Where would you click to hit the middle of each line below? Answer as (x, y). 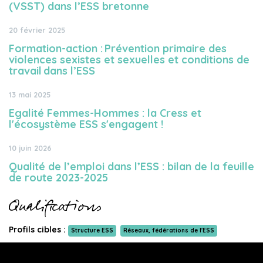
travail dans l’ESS (52, 71)
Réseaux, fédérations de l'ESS (169, 230)
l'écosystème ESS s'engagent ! (86, 124)
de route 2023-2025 (58, 178)
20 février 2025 (37, 30)
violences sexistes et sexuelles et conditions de (129, 60)
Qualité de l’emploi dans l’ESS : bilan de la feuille (131, 166)
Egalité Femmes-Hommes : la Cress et (105, 113)
